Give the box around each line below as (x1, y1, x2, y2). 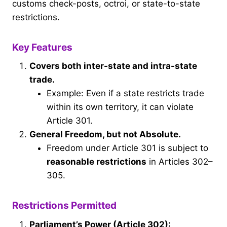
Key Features (12, 41, 72, 53)
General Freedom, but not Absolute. (29, 129, 181, 140)
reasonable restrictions (47, 157, 146, 167)
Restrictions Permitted (12, 200, 117, 212)
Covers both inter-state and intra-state (29, 61, 197, 71)
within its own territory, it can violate (47, 102, 194, 112)
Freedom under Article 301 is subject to (47, 143, 208, 154)
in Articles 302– (146, 157, 213, 167)
